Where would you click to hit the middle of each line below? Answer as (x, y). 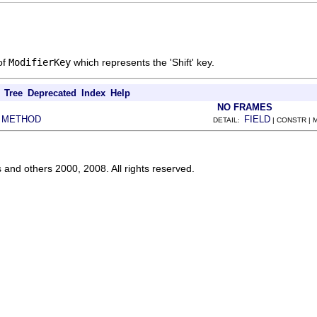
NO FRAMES (245, 107)
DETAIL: (229, 120)
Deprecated (52, 93)
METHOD (21, 119)
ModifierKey (40, 62)
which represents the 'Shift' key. (143, 62)
